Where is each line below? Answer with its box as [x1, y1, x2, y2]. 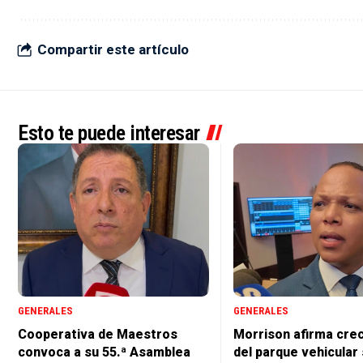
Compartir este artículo [37, 41, 189, 58]
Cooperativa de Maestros [18, 326, 177, 342]
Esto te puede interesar [18, 121, 200, 146]
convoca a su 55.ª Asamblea [18, 344, 190, 360]
